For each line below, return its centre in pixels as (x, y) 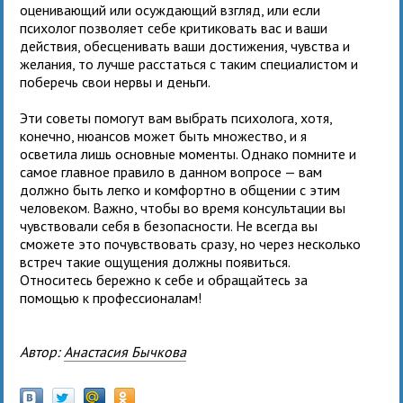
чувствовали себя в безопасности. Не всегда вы (169, 225)
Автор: (46, 351)
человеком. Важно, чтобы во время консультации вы (183, 207)
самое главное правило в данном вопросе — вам (171, 171)
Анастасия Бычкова (125, 351)
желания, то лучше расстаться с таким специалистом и (189, 63)
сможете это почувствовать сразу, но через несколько (191, 243)
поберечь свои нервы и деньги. (116, 81)
